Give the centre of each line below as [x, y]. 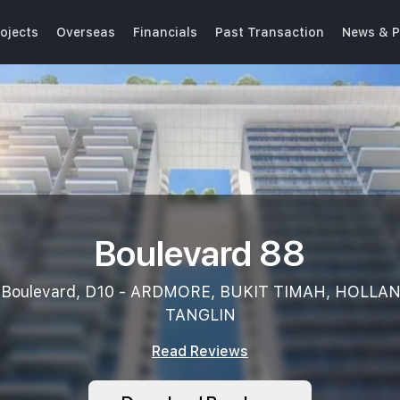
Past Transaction [270, 32]
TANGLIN [200, 315]
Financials [165, 32]
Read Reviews [200, 351]
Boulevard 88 [200, 251]
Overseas [86, 32]
